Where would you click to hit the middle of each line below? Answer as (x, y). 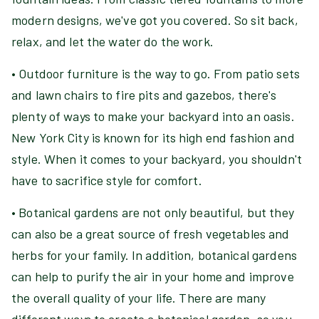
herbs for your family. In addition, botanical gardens (154, 255)
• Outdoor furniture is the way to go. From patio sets (156, 73)
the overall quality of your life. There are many (139, 298)
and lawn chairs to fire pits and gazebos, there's (144, 95)
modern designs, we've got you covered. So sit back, (155, 20)
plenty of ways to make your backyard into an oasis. (153, 116)
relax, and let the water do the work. (113, 41)
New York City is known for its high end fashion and (153, 137)
